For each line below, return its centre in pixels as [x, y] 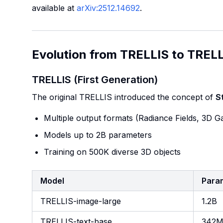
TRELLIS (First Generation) [95, 80]
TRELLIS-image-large [81, 201]
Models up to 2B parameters [98, 135]
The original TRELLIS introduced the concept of [124, 97]
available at [54, 8]
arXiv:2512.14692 [108, 8]
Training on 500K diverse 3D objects [112, 152]
